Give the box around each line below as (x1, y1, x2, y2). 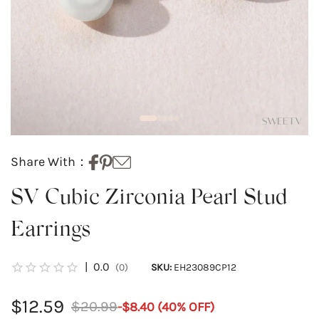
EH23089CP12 (173, 261, 236, 273)
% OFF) (177, 298, 214, 315)
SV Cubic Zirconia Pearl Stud (11, 188, 287, 210)
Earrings (11, 220, 90, 242)
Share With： (11, 154, 88, 170)
